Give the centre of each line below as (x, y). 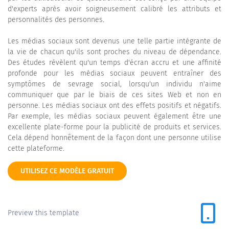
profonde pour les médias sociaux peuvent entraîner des (114, 73)
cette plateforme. (36, 148)
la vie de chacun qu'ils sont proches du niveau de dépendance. (114, 52)
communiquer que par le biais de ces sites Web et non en (114, 95)
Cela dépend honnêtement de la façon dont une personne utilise (114, 138)
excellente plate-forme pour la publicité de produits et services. (114, 127)
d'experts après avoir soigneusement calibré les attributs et (114, 9)
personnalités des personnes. (56, 20)
